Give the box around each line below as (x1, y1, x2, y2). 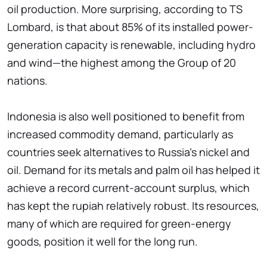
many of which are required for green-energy (7, 216, 231, 231)
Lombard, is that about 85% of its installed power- (7, 20, 253, 35)
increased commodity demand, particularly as (7, 127, 233, 142)
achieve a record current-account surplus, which (7, 181, 250, 195)
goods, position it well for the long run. (7, 234, 198, 249)
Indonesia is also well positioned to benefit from (7, 109, 244, 124)
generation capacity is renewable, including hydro (7, 38, 256, 52)
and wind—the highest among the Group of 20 (7, 55, 236, 70)
